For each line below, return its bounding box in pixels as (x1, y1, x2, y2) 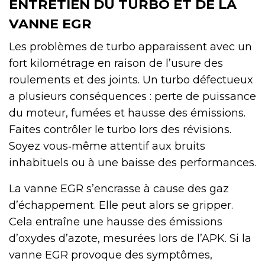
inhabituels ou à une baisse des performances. (9, 156, 256, 170)
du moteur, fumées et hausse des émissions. (9, 106, 245, 120)
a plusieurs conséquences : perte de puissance (9, 90, 256, 104)
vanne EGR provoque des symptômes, (9, 248, 212, 262)
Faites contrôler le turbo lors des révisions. (9, 123, 231, 137)
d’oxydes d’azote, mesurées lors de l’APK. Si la (9, 232, 251, 245)
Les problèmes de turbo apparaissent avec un (9, 40, 252, 54)
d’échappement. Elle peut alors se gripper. (9, 199, 233, 212)
